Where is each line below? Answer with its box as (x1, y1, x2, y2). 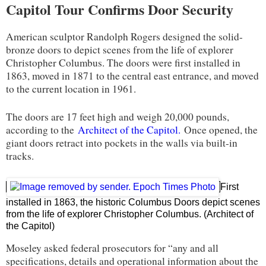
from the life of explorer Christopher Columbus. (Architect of (6, 208, 254, 219)
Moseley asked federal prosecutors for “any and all (6, 240, 218, 255)
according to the (6, 122, 78, 137)
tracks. (6, 148, 34, 163)
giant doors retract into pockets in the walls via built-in (6, 135, 237, 150)
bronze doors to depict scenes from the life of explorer (6, 42, 233, 56)
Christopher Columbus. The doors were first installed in (6, 55, 240, 69)
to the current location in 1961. (6, 81, 136, 96)
